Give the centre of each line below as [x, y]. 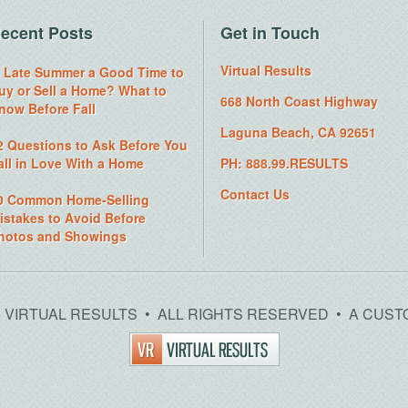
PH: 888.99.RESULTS [284, 163]
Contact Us [255, 194]
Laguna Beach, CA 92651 [298, 132]
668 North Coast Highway [299, 101]
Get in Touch [270, 33]
